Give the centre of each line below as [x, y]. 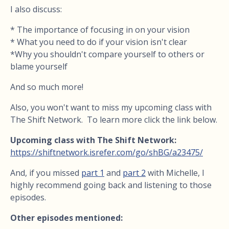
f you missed [56, 173]
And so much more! [47, 87]
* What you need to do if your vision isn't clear [99, 42]
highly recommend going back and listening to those [111, 185]
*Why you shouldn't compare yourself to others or [107, 54]
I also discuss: [36, 9]
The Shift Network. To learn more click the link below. [114, 119]
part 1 [93, 173]
